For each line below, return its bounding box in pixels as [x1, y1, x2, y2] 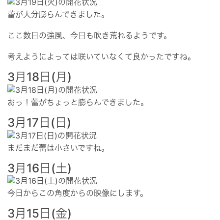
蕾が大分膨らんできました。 [7, 9, 109, 20]
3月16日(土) [7, 161, 72, 175]
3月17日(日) [7, 115, 71, 130]
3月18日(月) [7, 70, 72, 84]
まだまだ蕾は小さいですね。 [7, 142, 109, 153]
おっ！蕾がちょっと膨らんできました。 [7, 97, 148, 108]
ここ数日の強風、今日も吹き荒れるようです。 [7, 30, 171, 41]
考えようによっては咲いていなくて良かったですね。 [7, 52, 195, 62]
